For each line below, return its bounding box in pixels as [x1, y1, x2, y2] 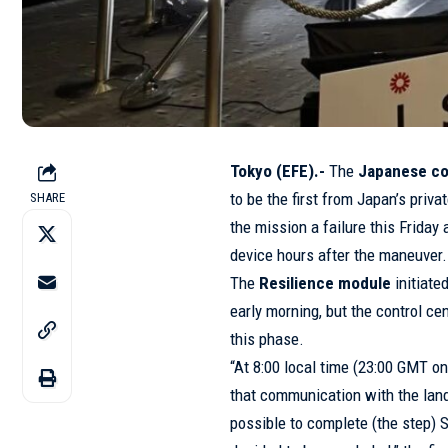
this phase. [230, 329, 305, 350]
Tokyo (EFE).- [230, 161, 326, 182]
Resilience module [259, 273, 392, 294]
